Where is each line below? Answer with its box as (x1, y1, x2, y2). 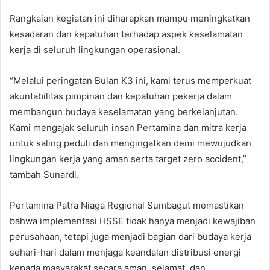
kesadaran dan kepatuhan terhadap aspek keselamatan (10, 28, 243, 40)
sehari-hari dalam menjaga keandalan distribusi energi (10, 246, 241, 259)
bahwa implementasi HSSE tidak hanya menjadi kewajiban (10, 215, 256, 227)
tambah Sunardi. (10, 169, 79, 181)
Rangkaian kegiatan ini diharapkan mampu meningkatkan (10, 13, 250, 25)
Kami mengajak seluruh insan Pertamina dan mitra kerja (10, 122, 246, 134)
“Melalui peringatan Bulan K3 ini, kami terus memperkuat (10, 75, 251, 87)
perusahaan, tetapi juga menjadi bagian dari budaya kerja (10, 231, 251, 243)
